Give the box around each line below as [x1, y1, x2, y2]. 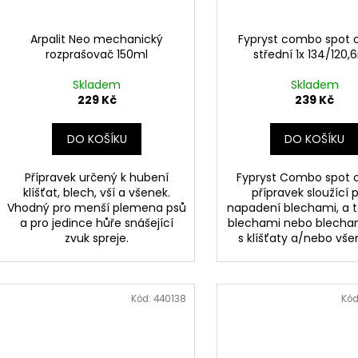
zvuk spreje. [65, 230, 129, 247]
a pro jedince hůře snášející [20, 215, 174, 232]
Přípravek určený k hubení [25, 169, 169, 186]
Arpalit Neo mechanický [30, 31, 164, 48]
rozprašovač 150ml [46, 46, 149, 63]
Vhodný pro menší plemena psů [7, 200, 187, 217]
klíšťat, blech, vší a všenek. [23, 185, 171, 201]
